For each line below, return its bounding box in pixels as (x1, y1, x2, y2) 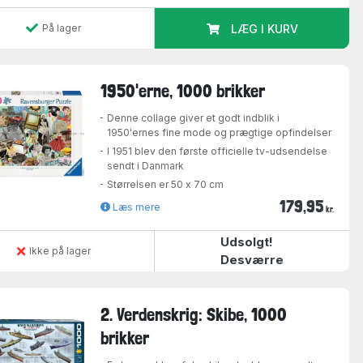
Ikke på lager (28, 245, 91, 258)
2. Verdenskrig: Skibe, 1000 (100, 303, 288, 325)
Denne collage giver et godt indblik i (107, 112, 280, 125)
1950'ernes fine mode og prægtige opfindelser (107, 126, 332, 139)
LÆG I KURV (230, 21, 298, 36)
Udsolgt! (220, 234, 274, 250)
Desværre (220, 252, 284, 268)
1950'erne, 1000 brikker (100, 80, 266, 102)
